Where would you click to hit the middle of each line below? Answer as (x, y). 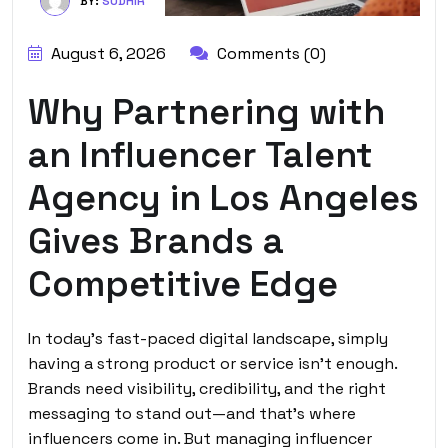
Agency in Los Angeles (223, 197)
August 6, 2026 (106, 53)
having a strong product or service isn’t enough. (212, 363)
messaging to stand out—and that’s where (192, 413)
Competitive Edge (187, 283)
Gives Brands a (156, 240)
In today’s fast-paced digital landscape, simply (208, 338)
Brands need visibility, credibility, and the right (207, 388)
